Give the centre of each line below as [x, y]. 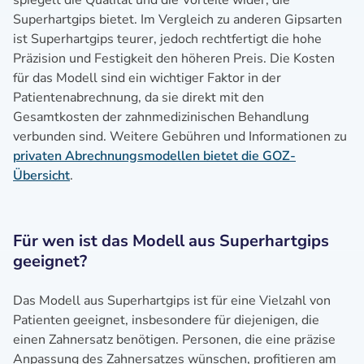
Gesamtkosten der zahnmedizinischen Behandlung [161, 117]
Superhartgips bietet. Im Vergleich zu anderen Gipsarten [178, 19]
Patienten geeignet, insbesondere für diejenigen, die [166, 320]
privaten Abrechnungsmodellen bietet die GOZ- [154, 156]
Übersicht [41, 175]
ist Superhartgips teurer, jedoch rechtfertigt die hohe [167, 39]
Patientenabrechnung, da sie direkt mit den [139, 97]
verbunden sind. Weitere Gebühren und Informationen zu [180, 136]
